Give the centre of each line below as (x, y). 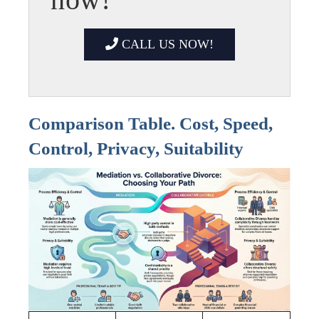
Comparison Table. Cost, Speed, (151, 124)
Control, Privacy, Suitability (136, 149)
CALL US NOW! (166, 45)
